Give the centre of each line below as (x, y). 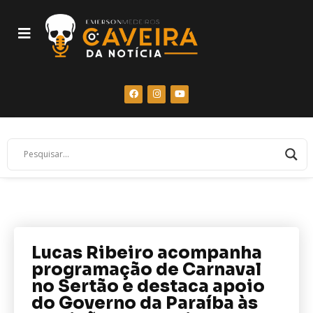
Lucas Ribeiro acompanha (147, 253)
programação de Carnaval (146, 269)
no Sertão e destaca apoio (148, 286)
